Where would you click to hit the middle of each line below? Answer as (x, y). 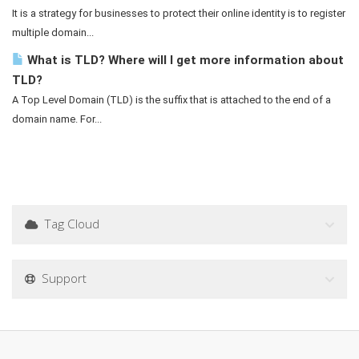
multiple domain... (53, 32)
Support (61, 278)
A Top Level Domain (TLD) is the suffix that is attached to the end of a (171, 100)
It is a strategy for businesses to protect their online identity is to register (179, 13)
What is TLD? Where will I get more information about (184, 60)
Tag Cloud (69, 224)
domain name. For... (57, 119)
